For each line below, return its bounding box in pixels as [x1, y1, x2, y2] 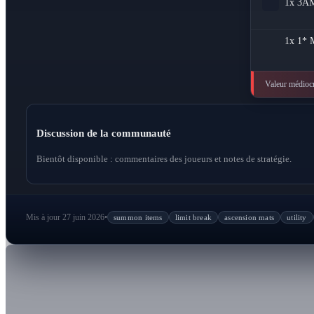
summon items [114, 213, 163, 222]
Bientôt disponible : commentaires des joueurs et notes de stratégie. [36, 153, 292, 165]
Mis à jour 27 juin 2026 [26, 212, 104, 222]
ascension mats [224, 213, 275, 222]
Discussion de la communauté [36, 128, 171, 139]
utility [287, 213, 307, 222]
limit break [175, 213, 212, 222]
